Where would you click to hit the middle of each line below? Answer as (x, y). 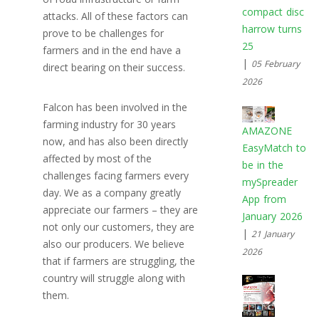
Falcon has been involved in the (115, 108)
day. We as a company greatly (112, 193)
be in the (262, 165)
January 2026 (272, 216)
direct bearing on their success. (114, 68)
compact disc (273, 12)
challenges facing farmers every (116, 176)
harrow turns (272, 29)
